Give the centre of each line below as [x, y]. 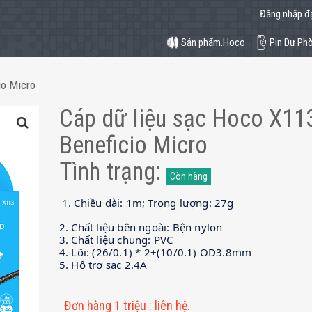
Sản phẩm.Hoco [213, 42]
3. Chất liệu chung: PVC [116, 240]
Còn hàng [188, 176]
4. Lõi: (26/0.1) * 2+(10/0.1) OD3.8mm [155, 252]
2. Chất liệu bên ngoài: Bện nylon [141, 227]
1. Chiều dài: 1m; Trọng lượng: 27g [148, 203]
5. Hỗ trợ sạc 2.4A [103, 265]
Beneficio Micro [133, 145]
